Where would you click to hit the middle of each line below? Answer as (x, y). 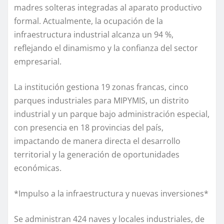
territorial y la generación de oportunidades (97, 155)
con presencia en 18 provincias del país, (89, 128)
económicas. (38, 168)
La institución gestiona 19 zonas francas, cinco (101, 87)
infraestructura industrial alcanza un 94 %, (94, 35)
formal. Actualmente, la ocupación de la (88, 21)
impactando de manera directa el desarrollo (97, 141)
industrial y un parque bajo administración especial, (112, 114)
